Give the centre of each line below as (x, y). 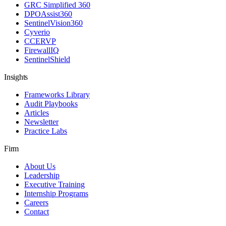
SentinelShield (47, 59)
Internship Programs (56, 193)
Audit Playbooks (51, 103)
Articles (37, 112)
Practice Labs (46, 131)
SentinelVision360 (53, 23)
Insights (16, 77)
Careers (36, 202)
